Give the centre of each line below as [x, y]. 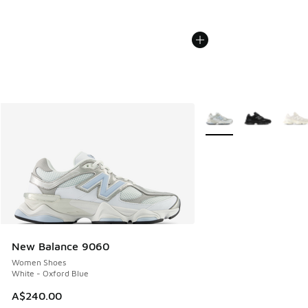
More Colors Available [248, 112]
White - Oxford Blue [50, 274]
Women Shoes [39, 263]
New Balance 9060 [60, 246]
